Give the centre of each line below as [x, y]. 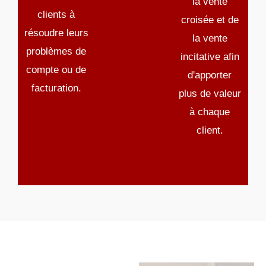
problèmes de [56, 52]
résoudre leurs [56, 33]
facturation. [56, 88]
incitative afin [210, 57]
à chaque [210, 112]
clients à [56, 15]
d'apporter [210, 75]
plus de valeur [210, 94]
